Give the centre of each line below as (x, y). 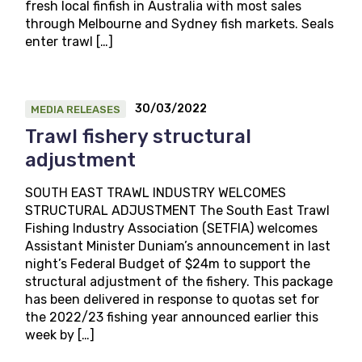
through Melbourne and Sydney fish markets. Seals (180, 24)
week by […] (60, 335)
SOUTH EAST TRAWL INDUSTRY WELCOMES (156, 193)
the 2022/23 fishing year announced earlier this (172, 318)
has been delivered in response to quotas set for (173, 300)
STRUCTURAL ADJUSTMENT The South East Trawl (178, 211)
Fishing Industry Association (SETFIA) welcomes (172, 229)
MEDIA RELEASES (76, 110)
